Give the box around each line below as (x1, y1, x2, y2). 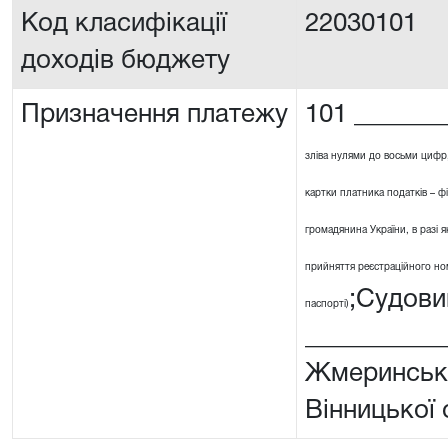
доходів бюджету (21, 49, 230, 73)
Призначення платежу (21, 103, 288, 127)
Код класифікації (21, 12, 227, 36)
